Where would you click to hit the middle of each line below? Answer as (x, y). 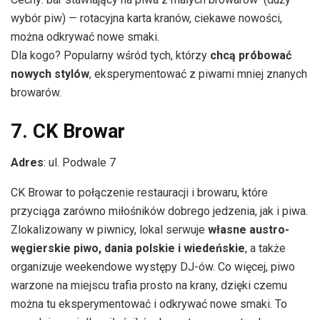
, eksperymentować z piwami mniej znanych (198, 74)
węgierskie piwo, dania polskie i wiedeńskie (128, 249)
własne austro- (249, 230)
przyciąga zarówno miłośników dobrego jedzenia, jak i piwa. (159, 211)
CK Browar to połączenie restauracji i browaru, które (139, 193)
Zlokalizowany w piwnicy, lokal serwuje (109, 230)
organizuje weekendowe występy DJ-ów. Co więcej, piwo (153, 267)
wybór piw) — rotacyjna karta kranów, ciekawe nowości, (146, 19)
